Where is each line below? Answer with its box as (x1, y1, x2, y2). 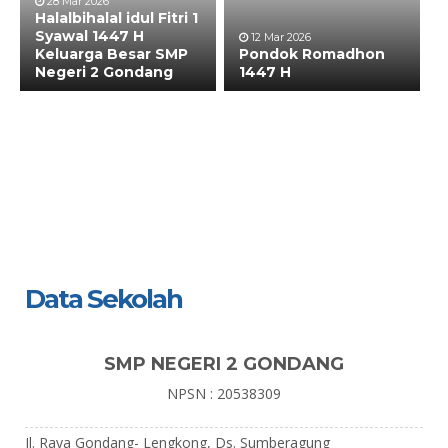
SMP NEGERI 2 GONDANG (104, 353, 344, 375)
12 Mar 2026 (248, 30, 311, 44)
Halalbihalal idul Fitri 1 (35, 9, 198, 27)
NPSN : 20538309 (167, 384, 281, 403)
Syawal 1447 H (35, 27, 144, 45)
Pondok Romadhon (239, 45, 385, 63)
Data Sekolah (25, 283, 182, 315)
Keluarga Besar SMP (35, 45, 188, 63)
